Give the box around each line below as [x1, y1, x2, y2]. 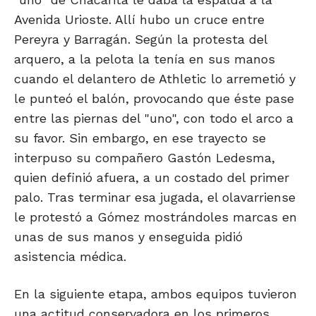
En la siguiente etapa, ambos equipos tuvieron [14, 286, 297, 302]
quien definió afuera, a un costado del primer [14, 170, 289, 186]
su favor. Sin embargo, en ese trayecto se [14, 130, 266, 146]
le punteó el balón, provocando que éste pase [14, 91, 294, 107]
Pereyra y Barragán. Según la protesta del [14, 32, 267, 47]
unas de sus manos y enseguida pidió [14, 229, 243, 245]
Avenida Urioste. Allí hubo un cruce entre [14, 12, 265, 28]
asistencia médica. [14, 249, 126, 265]
